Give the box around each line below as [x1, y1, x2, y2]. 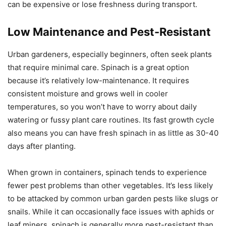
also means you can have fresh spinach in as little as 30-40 [8, 128, 218, 138]
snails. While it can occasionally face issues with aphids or [8, 207, 214, 217]
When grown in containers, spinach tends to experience [8, 167, 207, 178]
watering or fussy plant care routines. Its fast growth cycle [8, 115, 214, 125]
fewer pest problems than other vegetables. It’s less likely [8, 181, 213, 191]
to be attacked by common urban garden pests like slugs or [8, 194, 218, 204]
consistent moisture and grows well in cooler [8, 89, 168, 99]
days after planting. [8, 141, 76, 151]
